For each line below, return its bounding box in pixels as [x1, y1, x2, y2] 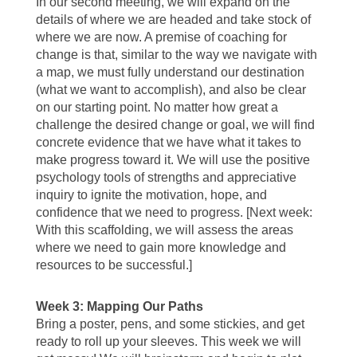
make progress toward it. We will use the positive [35, 153, 310, 167]
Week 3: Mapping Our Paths [35, 300, 203, 314]
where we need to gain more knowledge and [35, 241, 286, 255]
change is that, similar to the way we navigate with [35, 48, 317, 62]
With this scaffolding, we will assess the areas [35, 223, 293, 237]
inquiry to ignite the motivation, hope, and [35, 188, 267, 202]
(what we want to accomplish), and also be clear [35, 83, 306, 97]
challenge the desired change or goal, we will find [35, 118, 315, 132]
